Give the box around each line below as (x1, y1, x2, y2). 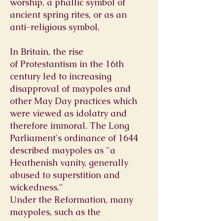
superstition (53, 169, 101, 181)
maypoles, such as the (10, 206, 101, 218)
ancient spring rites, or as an (10, 9, 127, 20)
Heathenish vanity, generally (10, 157, 128, 168)
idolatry (76, 108, 108, 119)
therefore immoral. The (10, 120, 109, 131)
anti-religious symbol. (10, 21, 102, 33)
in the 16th (77, 58, 124, 70)
